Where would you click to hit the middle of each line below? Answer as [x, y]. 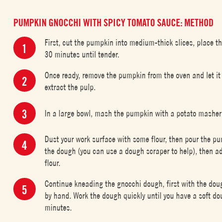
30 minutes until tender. [82, 54]
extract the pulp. [70, 87]
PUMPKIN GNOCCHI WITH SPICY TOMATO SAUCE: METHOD [114, 23]
